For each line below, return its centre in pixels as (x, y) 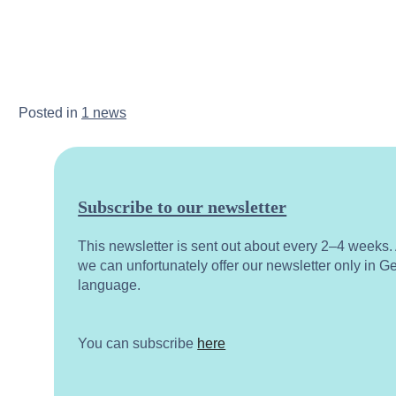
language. (110, 285)
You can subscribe (138, 343)
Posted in (50, 112)
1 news (104, 112)
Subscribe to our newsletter (183, 206)
